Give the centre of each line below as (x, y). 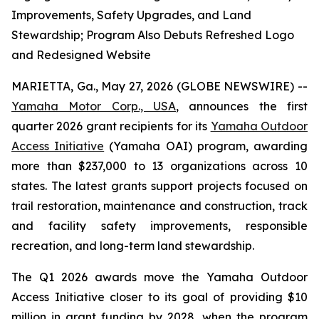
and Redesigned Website (81, 55)
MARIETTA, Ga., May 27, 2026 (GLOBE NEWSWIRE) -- (159, 86)
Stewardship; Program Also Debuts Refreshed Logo (153, 35)
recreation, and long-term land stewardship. (133, 246)
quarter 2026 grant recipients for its (111, 126)
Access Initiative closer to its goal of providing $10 (159, 297)
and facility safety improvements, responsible (159, 226)
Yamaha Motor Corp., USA (94, 106)
